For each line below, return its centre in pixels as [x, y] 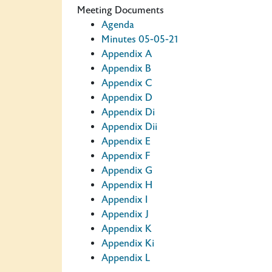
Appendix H [127, 185]
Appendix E [126, 141]
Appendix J [125, 214]
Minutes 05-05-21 [140, 39]
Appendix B [126, 69]
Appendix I [124, 200]
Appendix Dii [129, 127]
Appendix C [127, 83]
